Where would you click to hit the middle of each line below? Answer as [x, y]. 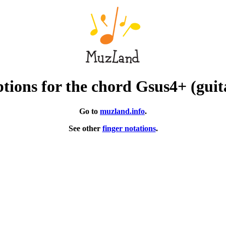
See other [85, 128]
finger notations [129, 128]
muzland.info [122, 111]
